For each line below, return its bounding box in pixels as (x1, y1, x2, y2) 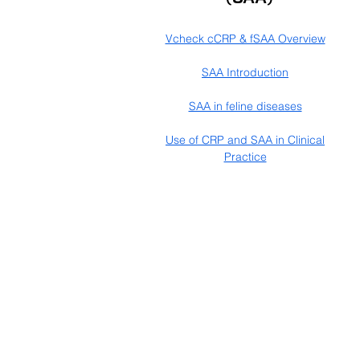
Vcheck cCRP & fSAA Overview (165, 31, 325, 46)
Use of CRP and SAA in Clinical (166, 133, 325, 147)
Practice (223, 149, 267, 164)
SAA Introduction (202, 65, 288, 80)
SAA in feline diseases (188, 99, 302, 113)
